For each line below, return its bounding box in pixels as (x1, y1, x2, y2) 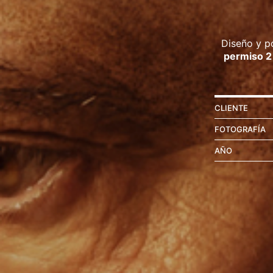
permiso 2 (224, 50, 272, 63)
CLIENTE (214, 103, 248, 113)
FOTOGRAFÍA (214, 124, 266, 135)
